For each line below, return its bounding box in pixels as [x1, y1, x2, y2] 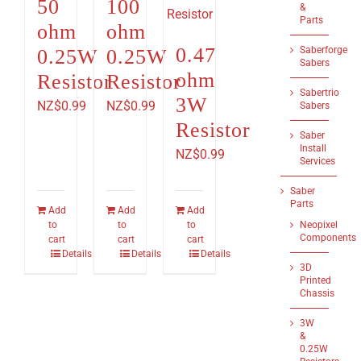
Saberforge [300, 44, 348, 56]
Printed [300, 275, 332, 286]
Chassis [300, 288, 335, 299]
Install [300, 143, 327, 154]
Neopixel [300, 219, 338, 230]
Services [300, 156, 336, 167]
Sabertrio [300, 87, 340, 98]
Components [300, 232, 357, 243]
